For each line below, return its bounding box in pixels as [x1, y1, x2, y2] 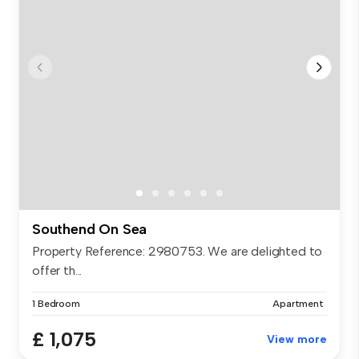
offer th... [32, 263, 83, 279]
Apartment [272, 298, 324, 310]
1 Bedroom [32, 298, 80, 310]
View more [267, 333, 327, 347]
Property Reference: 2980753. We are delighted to [32, 244, 323, 260]
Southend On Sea [32, 220, 147, 239]
